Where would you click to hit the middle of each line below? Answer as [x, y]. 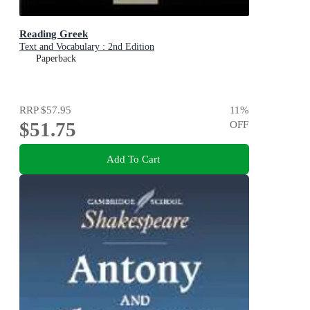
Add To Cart [133, 158]
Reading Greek [54, 34]
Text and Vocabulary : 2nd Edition [87, 47]
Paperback [56, 59]
